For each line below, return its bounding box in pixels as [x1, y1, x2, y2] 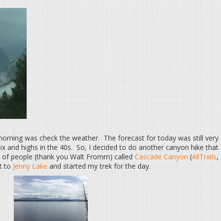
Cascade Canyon [135, 152, 188, 161]
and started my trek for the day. [47, 161, 150, 171]
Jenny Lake [13, 161, 47, 171]
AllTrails [192, 152, 217, 161]
